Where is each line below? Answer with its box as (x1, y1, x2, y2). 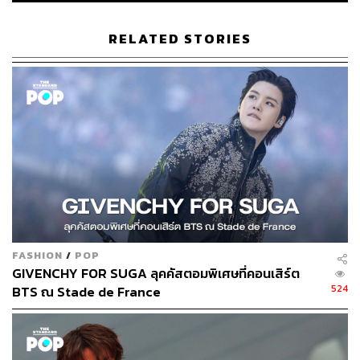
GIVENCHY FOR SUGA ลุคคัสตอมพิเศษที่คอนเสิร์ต (12, 263, 300, 284)
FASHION (12, 247, 63, 263)
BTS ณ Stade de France (12, 281, 161, 302)
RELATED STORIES (108, 28, 252, 49)
